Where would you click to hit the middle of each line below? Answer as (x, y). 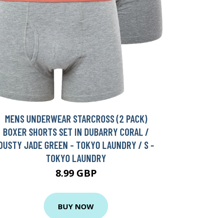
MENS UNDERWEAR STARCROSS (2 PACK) (76, 119)
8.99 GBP (76, 173)
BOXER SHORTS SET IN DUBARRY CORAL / (76, 132)
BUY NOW (76, 206)
